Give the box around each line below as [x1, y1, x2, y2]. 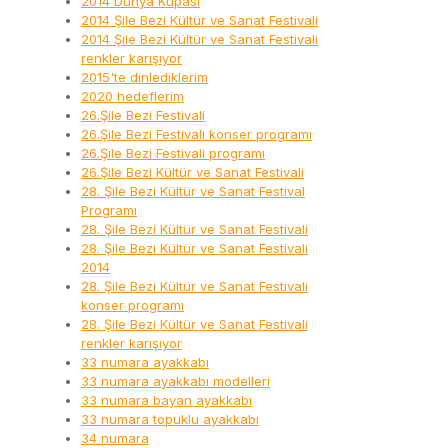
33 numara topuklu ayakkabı [81, 411, 259, 428]
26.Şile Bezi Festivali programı [81, 145, 265, 162]
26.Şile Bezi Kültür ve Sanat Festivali [81, 164, 304, 181]
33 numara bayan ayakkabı [81, 392, 252, 409]
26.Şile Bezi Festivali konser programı [81, 126, 312, 143]
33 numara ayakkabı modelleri [81, 373, 270, 390]
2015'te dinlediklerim [81, 69, 208, 86]
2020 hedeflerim [81, 88, 184, 105]
